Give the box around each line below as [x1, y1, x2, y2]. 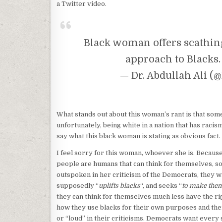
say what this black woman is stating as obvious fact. [56, 132, 221, 140]
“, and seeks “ [140, 182, 182, 190]
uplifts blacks [99, 182, 140, 190]
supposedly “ [56, 182, 99, 190]
